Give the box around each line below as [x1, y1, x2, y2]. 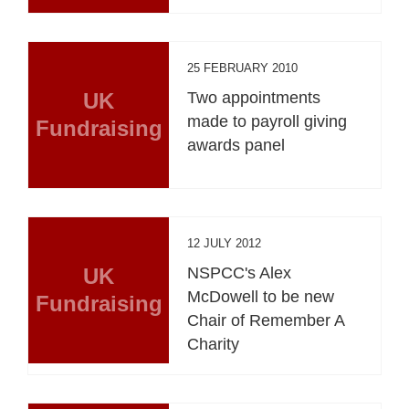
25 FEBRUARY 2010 [187, 60, 299, 75]
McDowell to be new [187, 287, 335, 306]
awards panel [187, 135, 286, 154]
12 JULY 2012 [187, 236, 262, 250]
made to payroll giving [187, 111, 348, 131]
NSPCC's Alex [187, 263, 292, 282]
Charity [187, 334, 240, 353]
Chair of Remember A [187, 310, 345, 330]
